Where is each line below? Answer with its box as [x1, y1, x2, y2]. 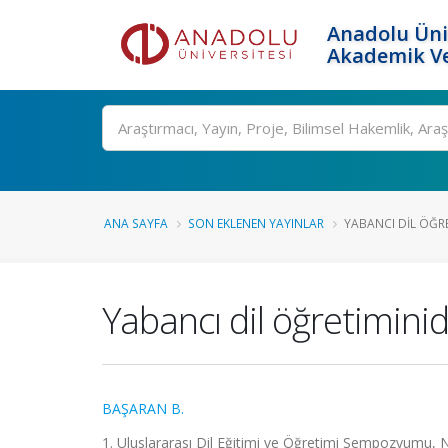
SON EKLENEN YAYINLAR [188, 215, 324, 231]
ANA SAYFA [104, 215, 168, 231]
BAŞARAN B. [102, 399, 184, 418]
